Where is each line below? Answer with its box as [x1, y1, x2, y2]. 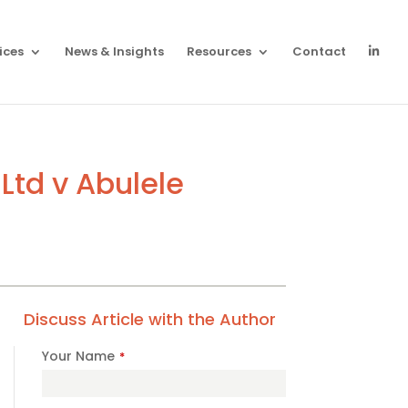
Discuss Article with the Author [23, 307, 276, 331]
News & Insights [65, 43, 164, 60]
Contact [292, 43, 346, 60]
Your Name [41, 346, 115, 365]
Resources [187, 43, 251, 60]
